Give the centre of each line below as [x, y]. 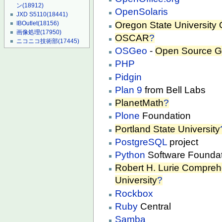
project [183, 142]
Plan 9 [129, 90]
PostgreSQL [141, 142]
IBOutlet [27, 24]
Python [130, 155]
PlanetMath [139, 103]
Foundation [166, 116]
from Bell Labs [174, 90]
